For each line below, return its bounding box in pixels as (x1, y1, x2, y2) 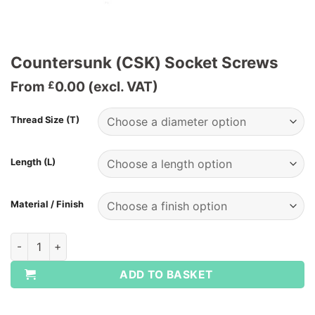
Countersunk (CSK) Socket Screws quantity (10, 233, 226, 246)
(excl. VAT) (85, 78, 158, 96)
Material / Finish (11, 198, 84, 210)
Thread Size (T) (11, 113, 79, 125)
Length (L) (11, 155, 56, 167)
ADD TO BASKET (120, 267, 213, 281)
